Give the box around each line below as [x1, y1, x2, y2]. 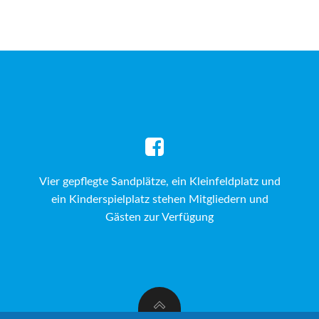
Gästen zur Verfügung [105, 211, 214, 223]
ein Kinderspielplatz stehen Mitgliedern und [51, 194, 268, 205]
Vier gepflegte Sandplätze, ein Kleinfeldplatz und [38, 176, 281, 187]
